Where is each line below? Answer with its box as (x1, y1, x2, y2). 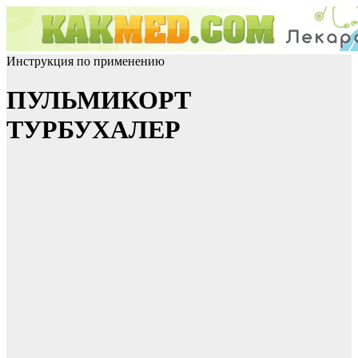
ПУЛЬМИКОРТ (6, 86, 191, 115)
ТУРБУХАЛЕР (6, 115, 181, 145)
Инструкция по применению (6, 54, 165, 68)
